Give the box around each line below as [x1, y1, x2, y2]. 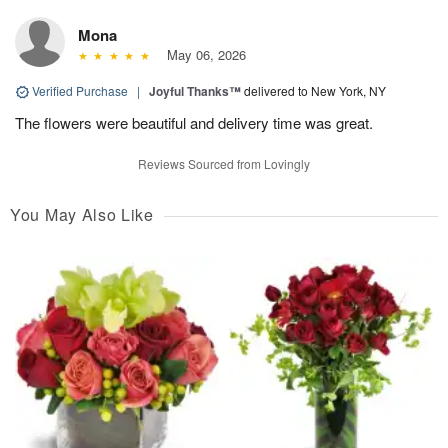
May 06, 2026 [158, 44, 246, 64]
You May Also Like [10, 202, 154, 226]
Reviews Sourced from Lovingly [138, 154, 310, 172]
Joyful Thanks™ [149, 81, 241, 100]
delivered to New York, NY [244, 81, 386, 99]
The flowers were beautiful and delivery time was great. [15, 111, 373, 133]
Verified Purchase [29, 81, 131, 99]
